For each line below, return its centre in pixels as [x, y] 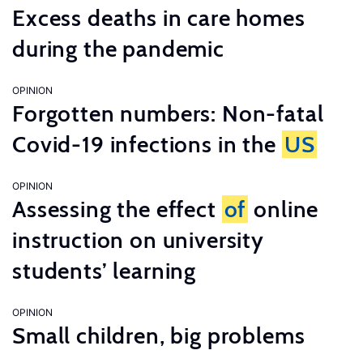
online [284, 209]
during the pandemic [118, 49]
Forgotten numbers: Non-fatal [168, 113]
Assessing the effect [117, 209]
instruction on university [138, 240]
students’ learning [105, 271]
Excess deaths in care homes [159, 18]
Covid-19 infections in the [147, 144]
